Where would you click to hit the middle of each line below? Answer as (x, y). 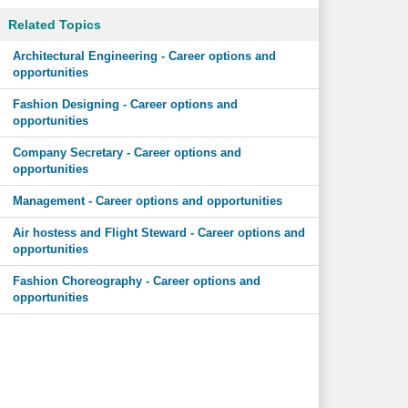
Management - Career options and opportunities (147, 201)
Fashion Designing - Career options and (125, 104)
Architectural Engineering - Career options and (144, 56)
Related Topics (54, 25)
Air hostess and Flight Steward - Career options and (158, 233)
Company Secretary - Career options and (127, 153)
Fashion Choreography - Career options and (136, 281)
